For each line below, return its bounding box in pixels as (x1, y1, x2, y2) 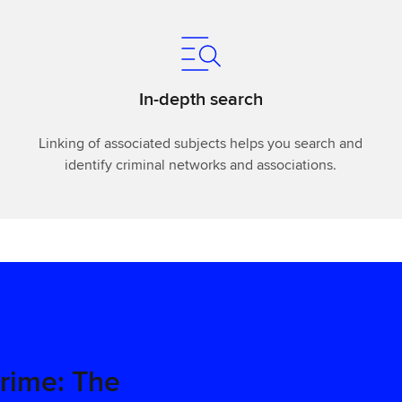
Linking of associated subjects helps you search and (39, 132, 363, 153)
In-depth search (138, 84, 263, 111)
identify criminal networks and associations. (65, 153, 337, 175)
